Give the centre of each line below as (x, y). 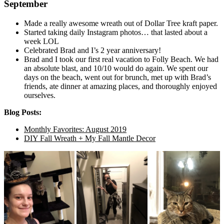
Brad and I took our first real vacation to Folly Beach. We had (121, 59)
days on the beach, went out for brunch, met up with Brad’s (117, 77)
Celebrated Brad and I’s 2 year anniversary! (92, 50)
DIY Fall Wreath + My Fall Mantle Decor (90, 138)
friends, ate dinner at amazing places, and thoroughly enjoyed (120, 86)
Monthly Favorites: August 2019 (75, 129)
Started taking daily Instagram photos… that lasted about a (116, 32)
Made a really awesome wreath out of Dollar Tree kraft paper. (121, 23)
